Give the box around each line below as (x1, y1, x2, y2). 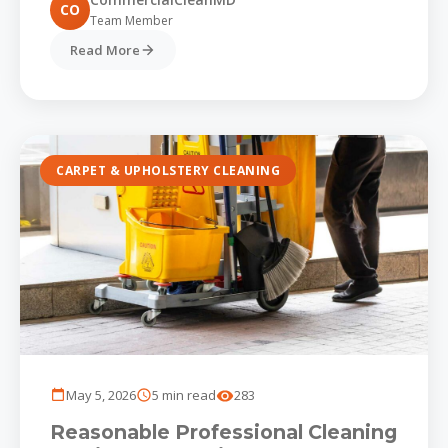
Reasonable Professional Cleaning (50, 420, 397, 445)
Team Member (90, 12, 173, 30)
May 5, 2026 (66, 386, 136, 405)
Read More (70, 41, 140, 60)
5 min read (152, 386, 216, 405)
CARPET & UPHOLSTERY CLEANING (56, 162, 280, 180)
